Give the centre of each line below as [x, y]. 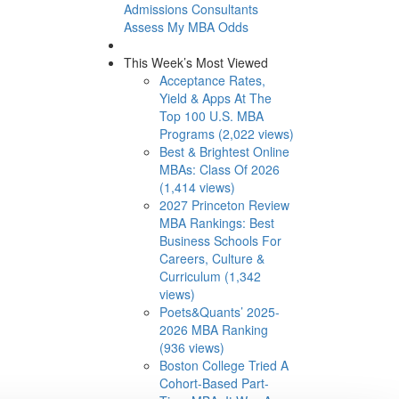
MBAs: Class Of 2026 [219, 169]
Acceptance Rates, [212, 80]
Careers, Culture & [212, 258]
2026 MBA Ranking [213, 329]
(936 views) [191, 347]
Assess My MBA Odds [186, 26]
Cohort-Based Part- [214, 383]
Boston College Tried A [224, 365]
